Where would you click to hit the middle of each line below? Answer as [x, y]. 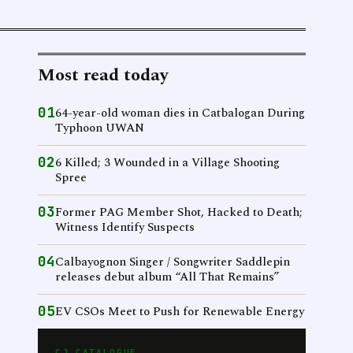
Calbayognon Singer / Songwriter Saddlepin [173, 262]
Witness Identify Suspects [125, 227]
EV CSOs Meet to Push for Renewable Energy [180, 312]
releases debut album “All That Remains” [167, 277]
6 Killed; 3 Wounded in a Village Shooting [167, 163]
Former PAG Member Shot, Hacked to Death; [179, 212]
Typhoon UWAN [100, 128]
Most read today [103, 75]
